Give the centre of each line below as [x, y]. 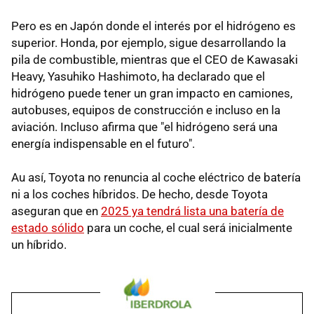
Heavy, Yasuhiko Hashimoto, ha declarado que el [138, 77]
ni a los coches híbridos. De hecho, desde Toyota [139, 194]
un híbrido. [39, 245]
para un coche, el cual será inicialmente [188, 228]
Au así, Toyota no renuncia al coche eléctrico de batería [156, 178]
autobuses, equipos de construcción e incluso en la [146, 110]
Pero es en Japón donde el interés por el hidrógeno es [153, 26]
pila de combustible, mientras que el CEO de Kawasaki [155, 60]
